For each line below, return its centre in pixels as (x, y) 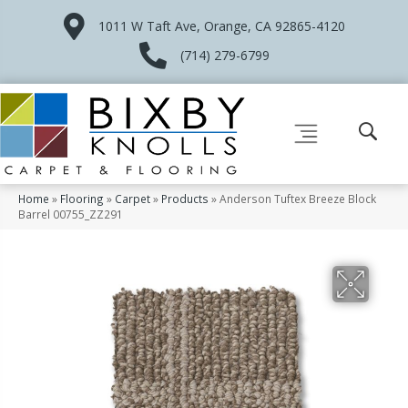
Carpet (133, 198)
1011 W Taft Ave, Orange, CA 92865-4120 (221, 26)
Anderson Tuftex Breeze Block (298, 198)
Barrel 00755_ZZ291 (71, 214)
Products (185, 198)
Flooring (82, 198)
